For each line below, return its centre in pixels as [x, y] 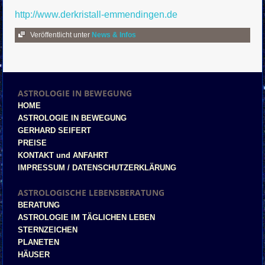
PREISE [33, 143]
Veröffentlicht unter [60, 35]
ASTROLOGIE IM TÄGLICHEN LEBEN [87, 217]
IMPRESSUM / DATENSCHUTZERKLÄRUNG [97, 168]
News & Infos [114, 35]
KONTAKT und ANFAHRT [63, 155]
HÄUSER [34, 255]
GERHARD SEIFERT [55, 130]
